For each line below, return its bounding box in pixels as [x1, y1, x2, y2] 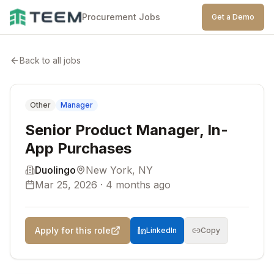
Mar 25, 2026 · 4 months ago [35, 179, 171, 191]
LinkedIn [146, 226, 177, 235]
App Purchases [25, 139, 131, 157]
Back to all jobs [20, 55, 81, 65]
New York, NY [86, 164, 153, 176]
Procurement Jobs [81, 12, 160, 22]
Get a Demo [212, 12, 254, 21]
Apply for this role [35, 225, 111, 235]
